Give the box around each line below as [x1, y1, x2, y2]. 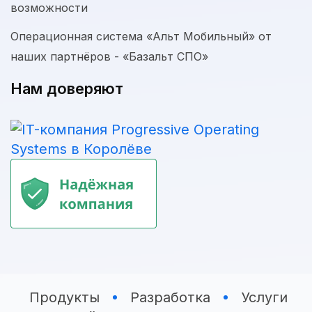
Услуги [240, 289, 288, 306]
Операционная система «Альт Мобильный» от [10, 29, 272, 44]
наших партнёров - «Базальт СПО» [10, 49, 208, 64]
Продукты [29, 289, 100, 306]
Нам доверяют [10, 79, 123, 98]
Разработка [130, 289, 210, 306]
